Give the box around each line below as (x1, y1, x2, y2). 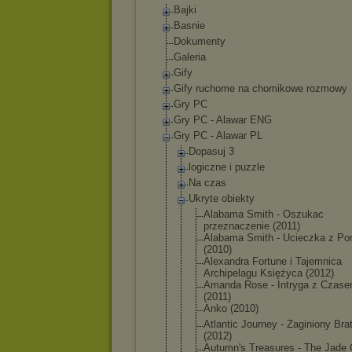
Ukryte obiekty (189, 192, 255, 204)
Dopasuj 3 (189, 145, 234, 157)
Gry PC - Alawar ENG (174, 114, 272, 126)
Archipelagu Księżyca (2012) (203, 267, 334, 279)
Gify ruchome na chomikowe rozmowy (174, 82, 347, 94)
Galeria (174, 51, 206, 63)
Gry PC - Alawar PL (174, 130, 262, 141)
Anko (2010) (203, 302, 258, 314)
